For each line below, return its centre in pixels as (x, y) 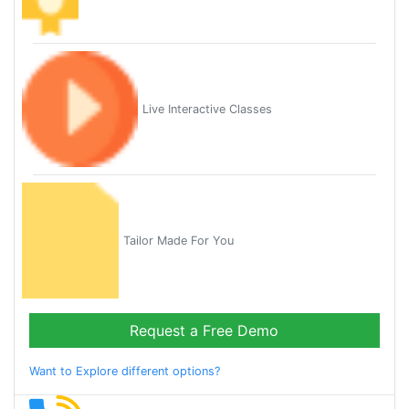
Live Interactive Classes (208, 109)
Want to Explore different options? (125, 372)
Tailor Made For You (178, 241)
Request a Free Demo (204, 331)
